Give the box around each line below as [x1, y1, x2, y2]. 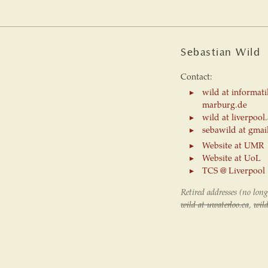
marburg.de [202, 98, 247, 110]
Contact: [181, 69, 212, 82]
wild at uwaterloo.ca [181, 197, 249, 210]
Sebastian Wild [181, 42, 260, 63]
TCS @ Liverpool [202, 163, 265, 176]
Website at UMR [202, 138, 264, 151]
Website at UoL [202, 151, 261, 163]
